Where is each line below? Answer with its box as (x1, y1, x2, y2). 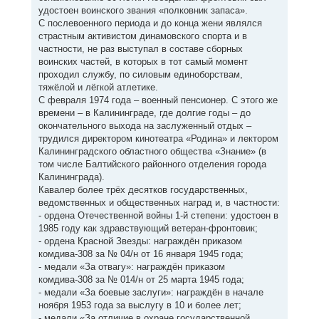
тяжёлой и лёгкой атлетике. (38, 81, 158, 93)
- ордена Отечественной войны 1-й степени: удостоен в (38, 209, 278, 221)
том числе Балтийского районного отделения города (38, 158, 266, 169)
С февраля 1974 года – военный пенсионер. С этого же (38, 94, 278, 105)
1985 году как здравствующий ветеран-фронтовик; (38, 222, 258, 234)
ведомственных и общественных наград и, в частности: (38, 197, 280, 208)
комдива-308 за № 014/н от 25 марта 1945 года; (38, 273, 244, 285)
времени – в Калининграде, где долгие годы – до (38, 107, 251, 118)
